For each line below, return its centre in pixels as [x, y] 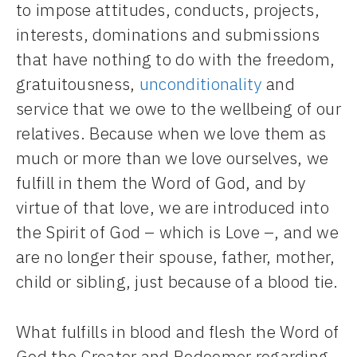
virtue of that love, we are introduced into [173, 208]
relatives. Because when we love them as [171, 133]
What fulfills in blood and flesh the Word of [178, 331]
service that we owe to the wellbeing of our [178, 109]
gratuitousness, [78, 84]
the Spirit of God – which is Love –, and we [177, 232]
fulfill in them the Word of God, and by [161, 183]
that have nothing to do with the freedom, [176, 59]
